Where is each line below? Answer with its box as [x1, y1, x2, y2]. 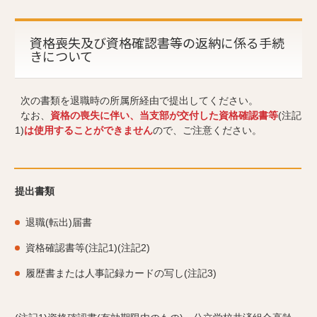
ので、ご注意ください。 [153, 125, 262, 137]
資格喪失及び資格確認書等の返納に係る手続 [30, 33, 284, 52]
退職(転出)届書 [25, 217, 92, 229]
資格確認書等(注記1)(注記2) [25, 242, 150, 254]
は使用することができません [24, 125, 153, 137]
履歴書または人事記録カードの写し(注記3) [25, 267, 217, 279]
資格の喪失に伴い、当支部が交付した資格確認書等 [50, 110, 278, 122]
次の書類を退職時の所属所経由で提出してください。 [15, 95, 258, 107]
